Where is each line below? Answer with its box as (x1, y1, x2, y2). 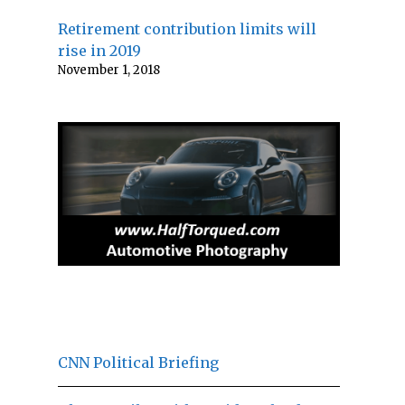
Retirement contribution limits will (58, 19, 316, 38)
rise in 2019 (58, 41, 141, 60)
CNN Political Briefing (58, 353, 219, 372)
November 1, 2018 (58, 61, 160, 78)
